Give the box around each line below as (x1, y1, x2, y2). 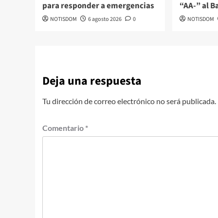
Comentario (42, 123, 85, 132)
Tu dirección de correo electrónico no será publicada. (42, 96, 216, 106)
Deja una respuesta (42, 72, 142, 90)
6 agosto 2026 (88, 15, 122, 23)
